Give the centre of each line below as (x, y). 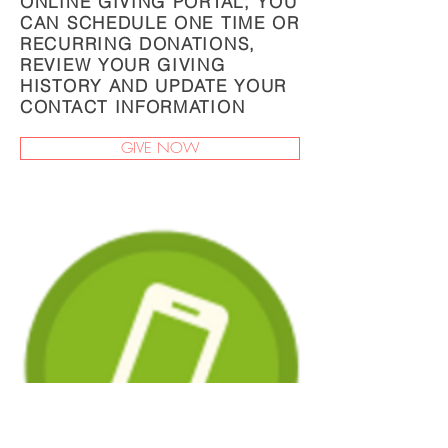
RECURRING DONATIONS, (138, 43)
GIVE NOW (160, 148)
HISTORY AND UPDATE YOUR (154, 85)
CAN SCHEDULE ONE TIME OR (160, 22)
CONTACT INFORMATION (133, 106)
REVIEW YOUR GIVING (123, 64)
